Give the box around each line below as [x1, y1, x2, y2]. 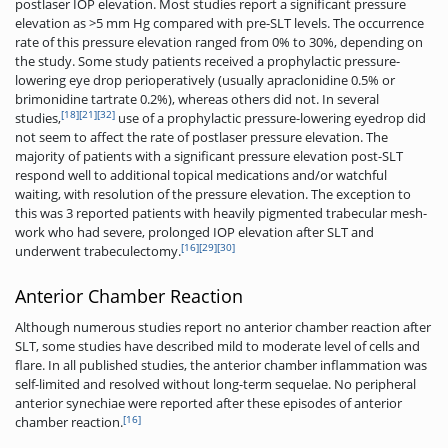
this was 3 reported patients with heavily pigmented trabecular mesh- [15, 204, 427, 223]
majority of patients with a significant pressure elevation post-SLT [15, 147, 403, 166]
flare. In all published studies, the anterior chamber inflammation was [15, 356, 427, 375]
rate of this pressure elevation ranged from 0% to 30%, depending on [15, 33, 423, 52]
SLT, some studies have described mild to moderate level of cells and [15, 337, 420, 356]
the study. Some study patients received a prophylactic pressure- [15, 52, 400, 71]
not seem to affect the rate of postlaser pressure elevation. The [15, 128, 388, 147]
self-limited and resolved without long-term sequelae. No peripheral [15, 375, 416, 394]
